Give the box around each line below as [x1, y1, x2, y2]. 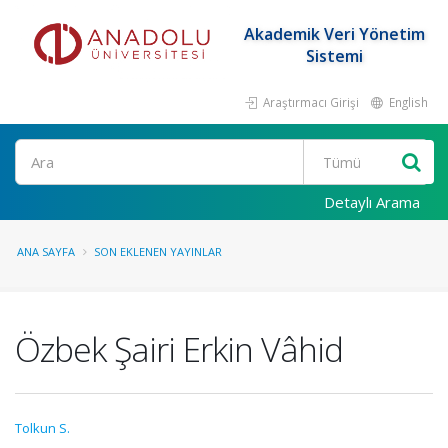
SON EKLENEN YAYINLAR [94, 244, 222, 259]
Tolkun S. [15, 419, 70, 437]
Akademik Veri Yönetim [243, 23, 425, 45]
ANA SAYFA [17, 244, 75, 259]
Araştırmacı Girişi [260, 94, 359, 110]
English [386, 94, 428, 110]
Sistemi [305, 45, 363, 67]
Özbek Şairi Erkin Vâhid [15, 326, 343, 372]
